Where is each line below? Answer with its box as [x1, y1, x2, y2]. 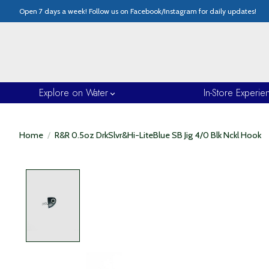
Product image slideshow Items [86, 169, 231, 183]
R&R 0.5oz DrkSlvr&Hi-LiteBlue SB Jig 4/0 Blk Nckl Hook [54, 130, 261, 141]
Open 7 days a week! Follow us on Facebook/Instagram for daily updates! [19, 7, 256, 16]
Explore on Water [39, 86, 108, 100]
